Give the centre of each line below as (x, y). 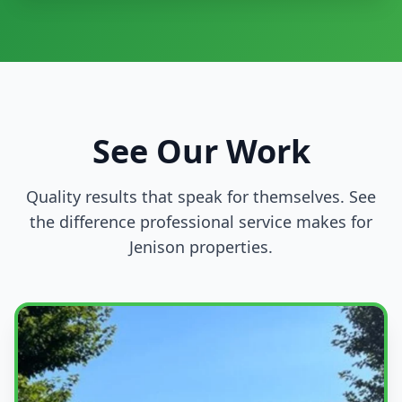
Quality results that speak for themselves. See (201, 197)
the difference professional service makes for (201, 222)
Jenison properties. (201, 247)
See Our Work (201, 152)
